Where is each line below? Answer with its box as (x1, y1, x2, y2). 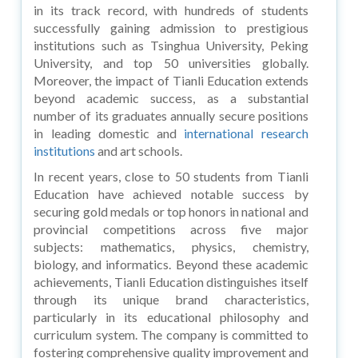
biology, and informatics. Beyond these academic (34, 256, 308, 272)
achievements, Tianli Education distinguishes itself (34, 273, 308, 289)
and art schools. (97, 142, 183, 158)
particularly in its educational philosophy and (34, 308, 308, 324)
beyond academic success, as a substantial (34, 89, 308, 105)
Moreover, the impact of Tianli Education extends (34, 72, 308, 88)
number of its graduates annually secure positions (34, 107, 308, 123)
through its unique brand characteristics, (34, 291, 308, 307)
